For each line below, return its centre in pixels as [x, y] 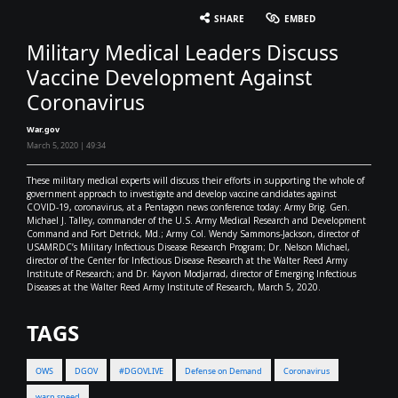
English [321, 13]
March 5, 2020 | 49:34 [66, 145]
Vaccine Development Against [169, 77]
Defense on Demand [223, 370]
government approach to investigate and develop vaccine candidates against [182, 193]
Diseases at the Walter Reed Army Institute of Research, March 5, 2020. [174, 287]
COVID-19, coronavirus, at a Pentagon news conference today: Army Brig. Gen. [188, 207]
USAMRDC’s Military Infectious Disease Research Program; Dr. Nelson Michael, [188, 247]
